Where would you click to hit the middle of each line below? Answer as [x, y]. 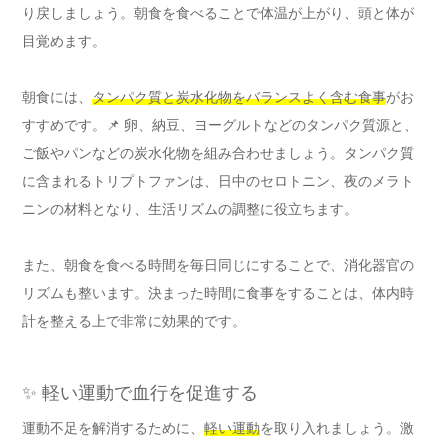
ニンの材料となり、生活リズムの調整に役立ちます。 [190, 209]
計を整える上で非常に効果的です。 [134, 321]
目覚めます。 [64, 41]
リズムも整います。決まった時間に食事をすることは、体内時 [218, 293]
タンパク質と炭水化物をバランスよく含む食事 [239, 97]
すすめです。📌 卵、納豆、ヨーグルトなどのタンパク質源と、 [220, 125]
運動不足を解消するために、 [113, 428]
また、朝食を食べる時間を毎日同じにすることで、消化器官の [218, 265]
